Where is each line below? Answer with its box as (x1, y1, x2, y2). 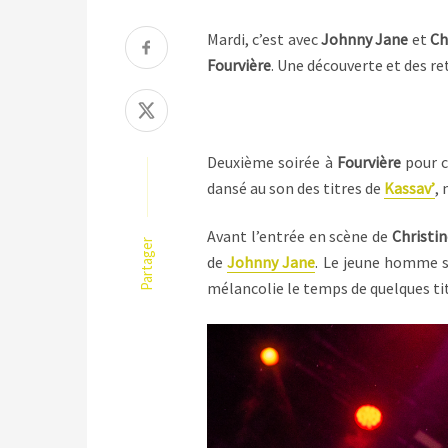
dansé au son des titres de (207, 177, 384, 198)
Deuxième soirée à (207, 151, 337, 172)
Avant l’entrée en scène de (207, 226, 392, 247)
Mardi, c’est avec (207, 29, 321, 49)
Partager (137, 236, 156, 291)
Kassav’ (384, 177, 435, 198)
